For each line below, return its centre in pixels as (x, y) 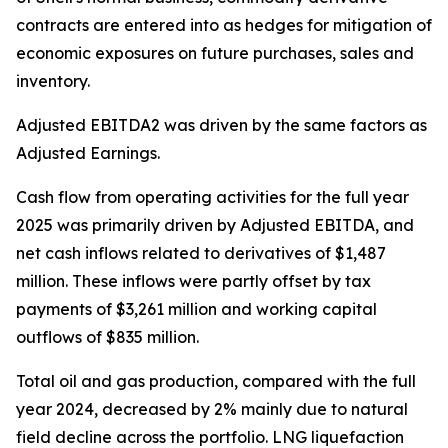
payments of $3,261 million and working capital (196, 309)
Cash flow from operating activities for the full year (212, 197)
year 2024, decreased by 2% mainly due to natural (212, 409)
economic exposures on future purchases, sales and (215, 53)
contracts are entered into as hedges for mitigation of (224, 25)
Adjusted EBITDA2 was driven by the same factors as (221, 125)
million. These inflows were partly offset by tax (193, 281)
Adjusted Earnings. (88, 153)
